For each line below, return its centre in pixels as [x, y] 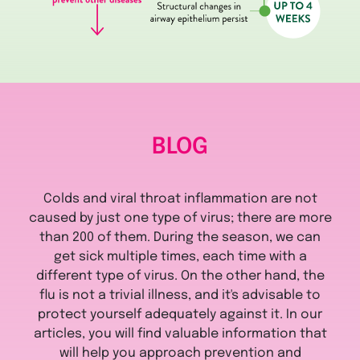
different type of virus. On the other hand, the [180, 276]
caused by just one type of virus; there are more [180, 219]
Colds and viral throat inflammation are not [180, 199]
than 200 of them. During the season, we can [180, 238]
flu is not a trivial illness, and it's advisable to [180, 296]
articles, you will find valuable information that [180, 334]
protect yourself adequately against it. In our [180, 315]
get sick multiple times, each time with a [180, 257]
